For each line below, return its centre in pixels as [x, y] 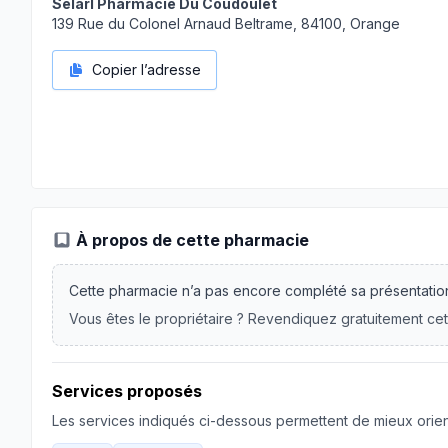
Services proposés [127, 391]
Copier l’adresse [146, 69]
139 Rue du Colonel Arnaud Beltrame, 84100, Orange [226, 23]
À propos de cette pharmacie [192, 240]
